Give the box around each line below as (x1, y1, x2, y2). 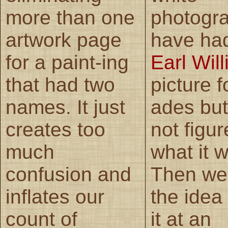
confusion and (6, 163, 131, 185)
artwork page (6, 28, 122, 51)
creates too (6, 118, 105, 140)
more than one (6, 6, 135, 28)
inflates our (6, 185, 104, 208)
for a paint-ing (6, 51, 129, 73)
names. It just (6, 96, 125, 118)
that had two (6, 73, 115, 96)
